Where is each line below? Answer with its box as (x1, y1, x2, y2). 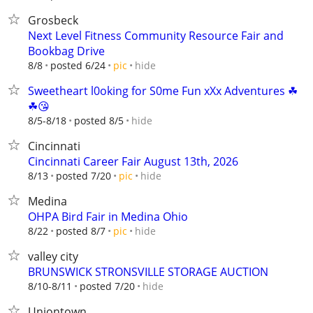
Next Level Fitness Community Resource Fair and (28, 28, 284, 43)
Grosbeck (28, 13, 78, 28)
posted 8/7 (56, 224, 105, 238)
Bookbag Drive (28, 43, 105, 59)
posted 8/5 (74, 114, 124, 127)
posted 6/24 (50, 59, 105, 72)
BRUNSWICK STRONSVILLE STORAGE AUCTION (28, 264, 268, 279)
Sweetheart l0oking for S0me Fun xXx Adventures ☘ (28, 83, 298, 99)
